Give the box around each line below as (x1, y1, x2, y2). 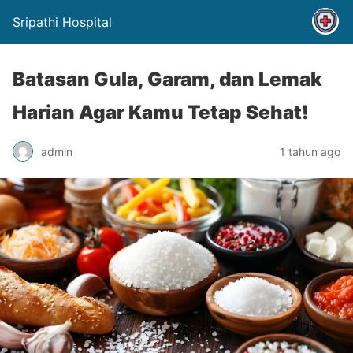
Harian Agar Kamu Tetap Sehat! (13, 101, 309, 124)
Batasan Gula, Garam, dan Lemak (13, 68, 322, 91)
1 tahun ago (280, 144, 340, 158)
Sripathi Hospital (13, 14, 112, 30)
